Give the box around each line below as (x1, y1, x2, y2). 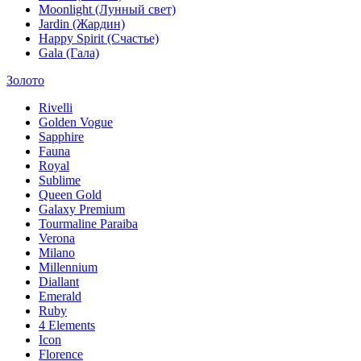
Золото (6, 73, 44, 88)
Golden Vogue (39, 115, 113, 130)
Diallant (39, 275, 79, 289)
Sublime (39, 173, 81, 188)
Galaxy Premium (39, 202, 125, 217)
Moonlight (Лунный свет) (39, 2, 176, 17)
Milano (39, 246, 75, 260)
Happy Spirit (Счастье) (39, 31, 159, 46)
